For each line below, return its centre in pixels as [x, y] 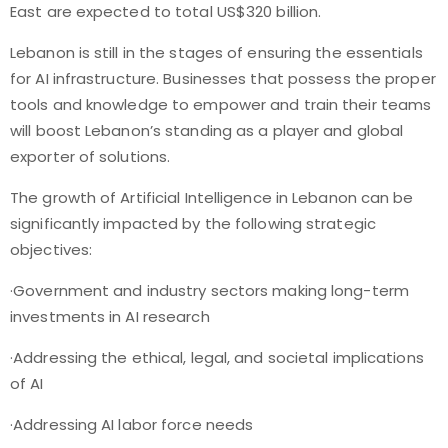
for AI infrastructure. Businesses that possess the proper [223, 78]
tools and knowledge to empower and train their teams [221, 104]
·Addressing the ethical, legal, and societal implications [217, 357]
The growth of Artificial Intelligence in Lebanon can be [212, 197]
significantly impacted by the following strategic [193, 223]
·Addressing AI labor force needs [132, 424]
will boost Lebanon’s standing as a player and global [207, 130]
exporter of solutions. [90, 156]
